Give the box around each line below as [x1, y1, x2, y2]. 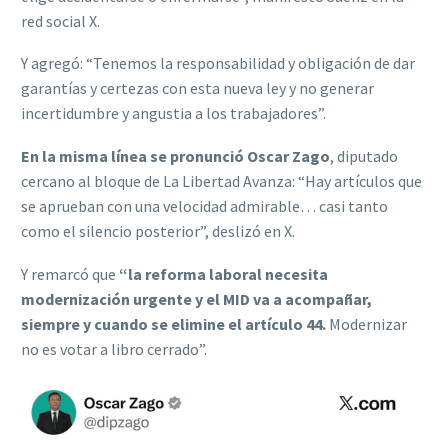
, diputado [330, 146, 398, 167]
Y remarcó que [21, 263, 119, 284]
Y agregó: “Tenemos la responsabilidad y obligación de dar [21, 53, 415, 74]
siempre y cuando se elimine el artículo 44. [21, 313, 326, 334]
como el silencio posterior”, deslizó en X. [21, 221, 295, 242]
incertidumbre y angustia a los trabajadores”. [21, 103, 326, 124]
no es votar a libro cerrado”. [21, 338, 207, 359]
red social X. [21, 10, 100, 31]
